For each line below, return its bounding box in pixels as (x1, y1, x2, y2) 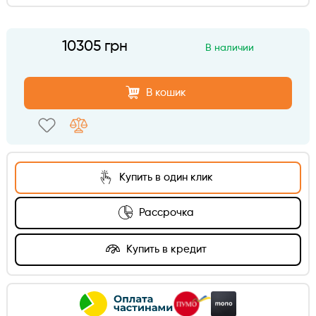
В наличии (205, 42, 254, 53)
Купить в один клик (116, 171, 214, 183)
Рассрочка (135, 207, 194, 218)
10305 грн (62, 39, 128, 54)
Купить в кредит (123, 243, 207, 255)
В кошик (146, 87, 187, 98)
